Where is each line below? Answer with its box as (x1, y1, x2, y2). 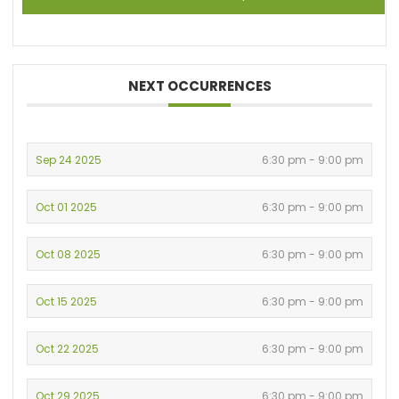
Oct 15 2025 (36, 293, 98, 309)
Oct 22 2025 (36, 340, 100, 356)
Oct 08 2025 (36, 246, 102, 262)
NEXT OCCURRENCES (127, 76, 272, 95)
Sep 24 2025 (36, 151, 102, 167)
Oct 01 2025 (36, 199, 98, 215)
